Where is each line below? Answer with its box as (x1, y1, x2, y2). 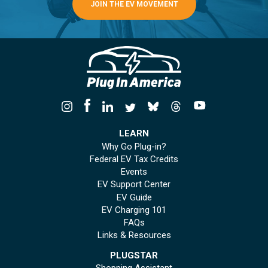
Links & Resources (97, 230, 171, 241)
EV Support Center (98, 179, 170, 190)
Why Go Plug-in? (102, 141, 166, 152)
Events (121, 166, 147, 178)
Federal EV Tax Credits (90, 153, 178, 165)
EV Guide (116, 191, 152, 203)
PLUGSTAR (110, 250, 158, 261)
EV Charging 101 (102, 204, 166, 215)
